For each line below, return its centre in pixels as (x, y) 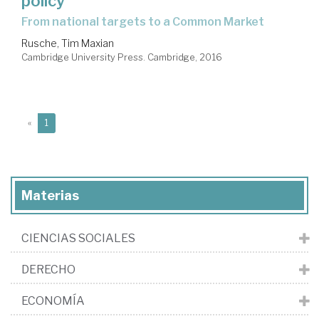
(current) (66, 122)
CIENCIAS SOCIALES (78, 238)
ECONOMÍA (53, 300)
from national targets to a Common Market (146, 21)
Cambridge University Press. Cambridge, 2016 (122, 57)
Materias (50, 195)
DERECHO (48, 269)
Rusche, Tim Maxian (68, 43)
